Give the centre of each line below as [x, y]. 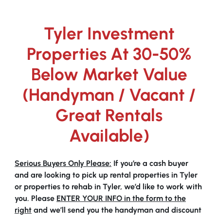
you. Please [36, 198]
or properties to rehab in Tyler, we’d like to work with [108, 187]
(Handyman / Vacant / [109, 95]
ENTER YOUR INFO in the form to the [121, 198]
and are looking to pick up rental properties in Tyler [106, 175]
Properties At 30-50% [109, 54]
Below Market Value [109, 74]
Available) [109, 136]
